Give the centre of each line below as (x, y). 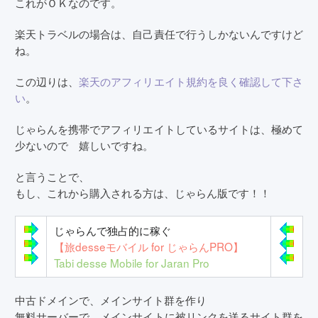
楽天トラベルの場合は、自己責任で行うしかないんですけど (159, 33)
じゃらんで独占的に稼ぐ (113, 230)
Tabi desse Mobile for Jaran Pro (132, 263)
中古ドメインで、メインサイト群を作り (111, 300)
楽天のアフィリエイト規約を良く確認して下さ (191, 81)
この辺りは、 (47, 81)
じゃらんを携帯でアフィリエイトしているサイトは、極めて (159, 128)
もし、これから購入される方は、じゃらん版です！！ (143, 192)
